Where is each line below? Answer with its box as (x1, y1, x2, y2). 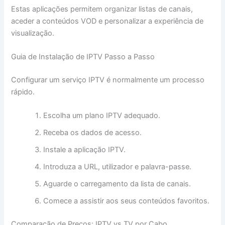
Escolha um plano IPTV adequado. (43, 111, 161, 121)
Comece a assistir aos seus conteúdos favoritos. (43, 196, 210, 206)
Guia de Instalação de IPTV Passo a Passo (11, 52, 155, 62)
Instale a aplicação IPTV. (43, 145, 126, 155)
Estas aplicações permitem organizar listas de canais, (11, 4, 193, 14)
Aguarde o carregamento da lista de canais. (43, 179, 191, 189)
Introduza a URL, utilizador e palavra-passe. (43, 162, 192, 172)
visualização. (11, 28, 55, 38)
